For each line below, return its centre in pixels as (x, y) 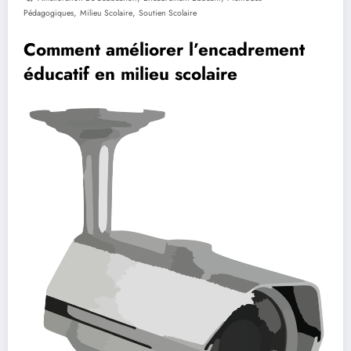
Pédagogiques (49, 13)
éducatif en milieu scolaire (130, 74)
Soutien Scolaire (168, 13)
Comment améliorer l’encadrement (164, 49)
